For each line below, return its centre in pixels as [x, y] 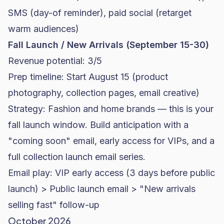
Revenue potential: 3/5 [55, 61]
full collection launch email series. [77, 157]
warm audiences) [43, 29]
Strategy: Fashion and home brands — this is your [111, 109]
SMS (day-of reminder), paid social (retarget [100, 13]
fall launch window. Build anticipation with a [98, 125]
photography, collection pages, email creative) [104, 93]
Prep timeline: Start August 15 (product [88, 77]
